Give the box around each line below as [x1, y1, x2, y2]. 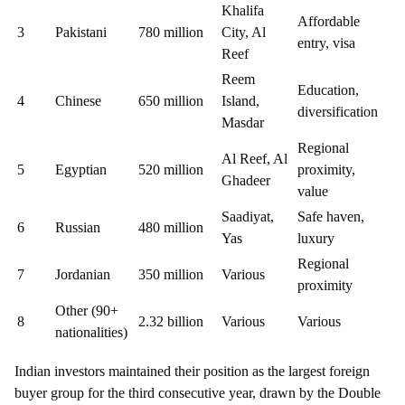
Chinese [55, 93, 101, 109]
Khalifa [221, 3, 264, 19]
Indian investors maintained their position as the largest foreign [14, 363, 370, 380]
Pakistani [55, 24, 107, 41]
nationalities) [55, 325, 127, 341]
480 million [138, 220, 203, 236]
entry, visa [297, 35, 355, 52]
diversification [297, 104, 378, 120]
